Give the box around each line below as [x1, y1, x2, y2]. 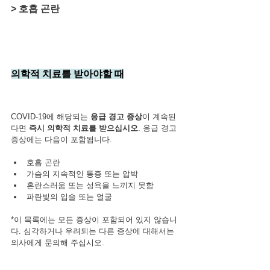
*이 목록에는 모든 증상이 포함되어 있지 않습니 [11, 215, 177, 224]
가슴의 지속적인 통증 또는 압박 [27, 169, 138, 178]
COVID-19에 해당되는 [11, 111, 90, 121]
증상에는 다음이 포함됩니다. [11, 134, 112, 144]
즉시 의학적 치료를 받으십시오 [29, 123, 138, 133]
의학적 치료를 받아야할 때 [11, 68, 124, 79]
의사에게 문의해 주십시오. [11, 237, 104, 247]
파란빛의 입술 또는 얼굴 [27, 192, 112, 201]
